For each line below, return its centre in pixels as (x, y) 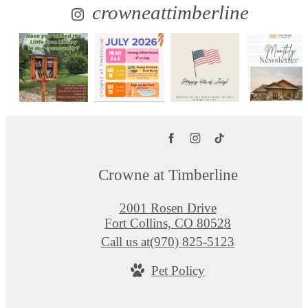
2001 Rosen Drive (168, 208)
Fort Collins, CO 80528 (168, 223)
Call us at (125, 241)
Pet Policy (178, 270)
